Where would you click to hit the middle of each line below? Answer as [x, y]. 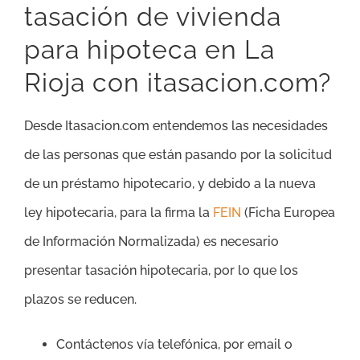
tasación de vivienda [153, 17]
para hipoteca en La [149, 50]
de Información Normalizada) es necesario [151, 242]
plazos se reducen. [80, 300]
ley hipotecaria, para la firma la [119, 213]
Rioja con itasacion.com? [178, 83]
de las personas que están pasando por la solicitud [178, 155]
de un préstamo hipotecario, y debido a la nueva [170, 184]
